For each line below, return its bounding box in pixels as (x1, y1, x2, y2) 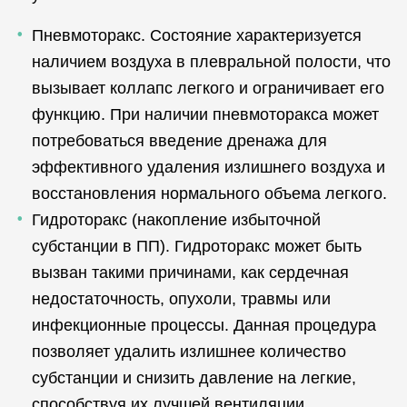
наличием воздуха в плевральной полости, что (32, 53, 391, 71)
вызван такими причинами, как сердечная (32, 263, 349, 282)
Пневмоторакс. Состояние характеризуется (32, 26, 362, 45)
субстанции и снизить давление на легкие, (32, 369, 356, 387)
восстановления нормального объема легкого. (32, 184, 387, 203)
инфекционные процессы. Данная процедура (32, 316, 376, 334)
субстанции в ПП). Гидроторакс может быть (32, 237, 362, 255)
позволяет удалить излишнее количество (32, 342, 346, 361)
